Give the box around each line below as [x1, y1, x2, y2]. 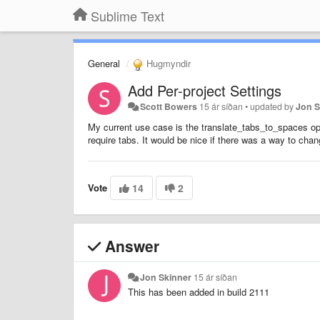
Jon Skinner [140, 270, 192, 284]
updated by [250, 99, 296, 113]
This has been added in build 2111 [128, 284, 269, 299]
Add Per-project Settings [128, 79, 281, 101]
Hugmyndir [144, 56, 191, 70]
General [88, 56, 120, 70]
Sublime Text [91, 6, 164, 25]
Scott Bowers [140, 99, 198, 113]
